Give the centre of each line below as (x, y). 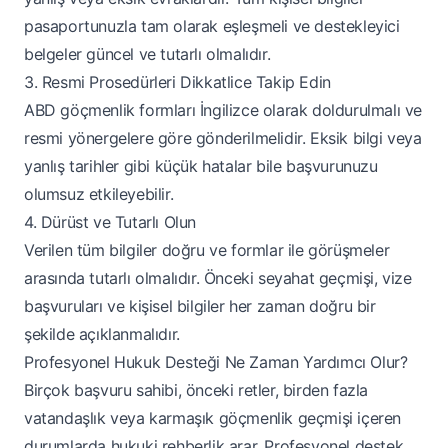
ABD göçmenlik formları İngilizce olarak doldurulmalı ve (223, 110)
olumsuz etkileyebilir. (99, 194)
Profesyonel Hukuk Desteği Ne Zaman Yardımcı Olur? (216, 362)
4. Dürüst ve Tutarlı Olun (110, 222)
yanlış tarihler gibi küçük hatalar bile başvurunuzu (201, 166)
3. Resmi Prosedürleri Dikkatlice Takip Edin (177, 82)
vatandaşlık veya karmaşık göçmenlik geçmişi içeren (213, 418)
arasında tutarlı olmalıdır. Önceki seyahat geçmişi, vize (218, 278)
